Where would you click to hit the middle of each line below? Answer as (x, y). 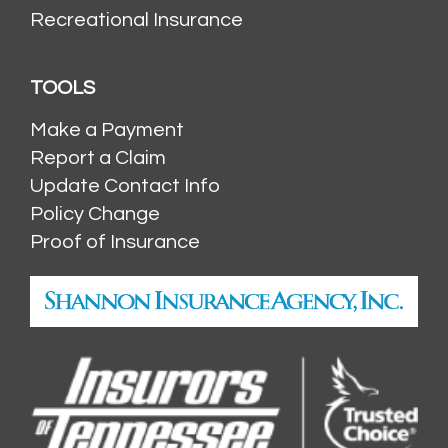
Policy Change (95, 214)
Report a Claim (98, 158)
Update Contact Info (125, 186)
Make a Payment (107, 130)
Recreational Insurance (136, 20)
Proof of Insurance (115, 242)
